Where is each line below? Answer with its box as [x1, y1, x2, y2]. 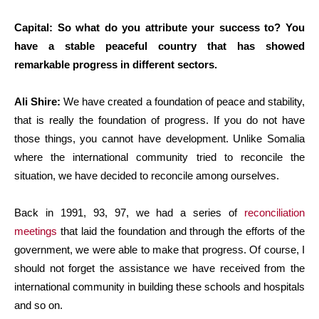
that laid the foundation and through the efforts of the [57, 224, 305, 237]
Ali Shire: [14, 95, 61, 108]
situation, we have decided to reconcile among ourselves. [14, 169, 279, 182]
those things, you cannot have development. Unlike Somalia [14, 132, 305, 145]
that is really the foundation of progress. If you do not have [14, 113, 305, 126]
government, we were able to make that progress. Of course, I [14, 243, 305, 256]
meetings [14, 224, 57, 237]
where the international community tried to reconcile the [14, 150, 305, 163]
